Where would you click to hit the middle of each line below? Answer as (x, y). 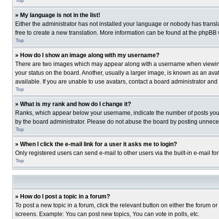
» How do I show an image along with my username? (87, 55)
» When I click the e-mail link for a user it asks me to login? (96, 144)
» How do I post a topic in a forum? (63, 197)
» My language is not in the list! (58, 15)
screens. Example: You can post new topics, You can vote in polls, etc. (107, 214)
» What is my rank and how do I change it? (73, 104)
